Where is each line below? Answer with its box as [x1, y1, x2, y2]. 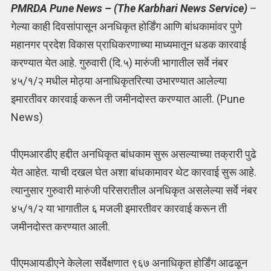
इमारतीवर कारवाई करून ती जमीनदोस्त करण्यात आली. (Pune [10, 93, 245, 106]
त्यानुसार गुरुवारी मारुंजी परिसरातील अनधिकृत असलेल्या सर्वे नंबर [10, 183, 257, 197]
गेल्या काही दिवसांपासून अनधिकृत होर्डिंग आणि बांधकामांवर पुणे [10, 20, 242, 33]
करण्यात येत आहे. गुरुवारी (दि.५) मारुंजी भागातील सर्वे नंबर [10, 56, 228, 70]
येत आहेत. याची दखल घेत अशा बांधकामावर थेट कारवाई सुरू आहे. [10, 165, 256, 178]
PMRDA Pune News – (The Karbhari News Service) [10, 2, 247, 15]
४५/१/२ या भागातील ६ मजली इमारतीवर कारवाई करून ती [10, 201, 227, 215]
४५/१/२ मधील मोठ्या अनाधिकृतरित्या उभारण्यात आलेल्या [10, 74, 227, 88]
